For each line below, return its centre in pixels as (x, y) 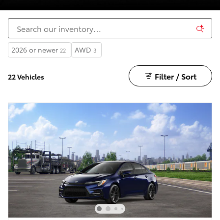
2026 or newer (35, 50)
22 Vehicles (26, 76)
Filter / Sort (175, 76)
